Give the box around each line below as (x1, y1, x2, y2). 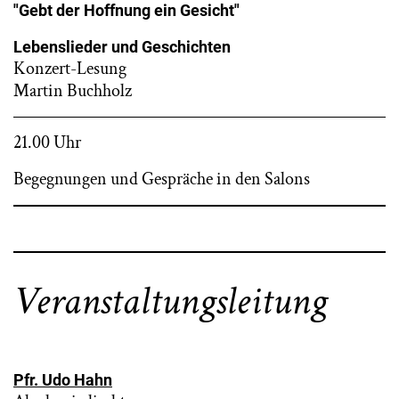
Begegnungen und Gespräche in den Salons (13, 167, 310, 191)
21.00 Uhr (13, 131, 81, 155)
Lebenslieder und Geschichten (13, 37, 231, 57)
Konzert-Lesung (13, 57, 126, 81)
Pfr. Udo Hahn (13, 370, 112, 390)
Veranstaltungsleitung (13, 275, 327, 329)
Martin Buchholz (13, 79, 132, 103)
